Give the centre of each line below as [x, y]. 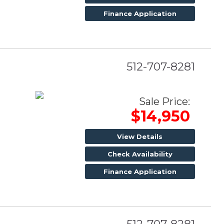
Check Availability [140, 154]
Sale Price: [164, 101]
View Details [140, 136]
